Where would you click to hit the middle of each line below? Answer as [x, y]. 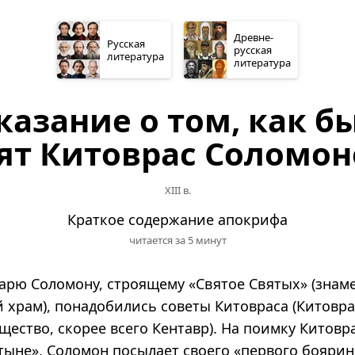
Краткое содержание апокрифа [177, 219]
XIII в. [177, 190]
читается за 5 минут [177, 240]
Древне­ [254, 37]
